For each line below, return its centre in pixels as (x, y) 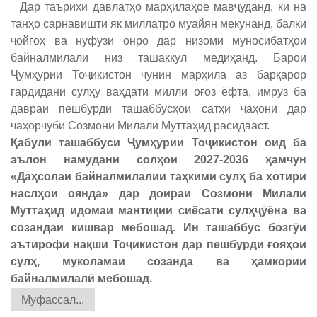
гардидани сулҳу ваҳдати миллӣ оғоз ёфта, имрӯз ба (158, 92)
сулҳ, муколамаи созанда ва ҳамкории (158, 262)
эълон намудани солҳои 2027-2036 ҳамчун (158, 160)
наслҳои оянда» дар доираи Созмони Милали (158, 194)
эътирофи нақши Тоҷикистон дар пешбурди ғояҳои (158, 245)
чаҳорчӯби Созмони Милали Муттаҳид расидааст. (140, 126)
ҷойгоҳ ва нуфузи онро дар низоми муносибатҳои (158, 41)
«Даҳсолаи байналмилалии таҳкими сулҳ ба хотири (158, 177)
